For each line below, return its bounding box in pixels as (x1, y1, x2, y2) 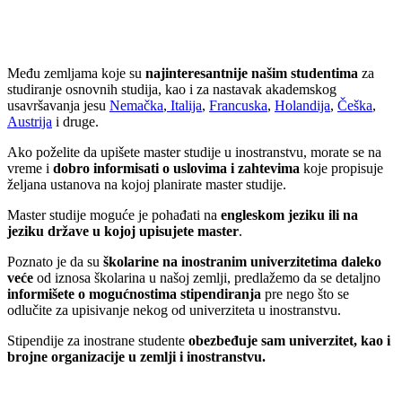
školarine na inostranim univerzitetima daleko (103, 254, 381, 270)
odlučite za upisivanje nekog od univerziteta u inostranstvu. (7, 302, 341, 319)
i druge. (52, 114, 109, 130)
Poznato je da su (7, 254, 103, 270)
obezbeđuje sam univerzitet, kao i (188, 333, 390, 349)
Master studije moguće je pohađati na (7, 207, 221, 223)
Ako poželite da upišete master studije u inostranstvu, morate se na (7, 144, 381, 161)
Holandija (275, 98, 330, 114)
